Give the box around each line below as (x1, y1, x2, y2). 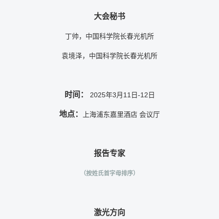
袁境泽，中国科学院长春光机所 (62, 52, 157, 60)
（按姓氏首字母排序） (80, 170, 139, 177)
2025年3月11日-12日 (89, 91, 155, 99)
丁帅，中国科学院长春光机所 (65, 32, 154, 41)
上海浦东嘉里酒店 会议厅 (83, 110, 160, 119)
